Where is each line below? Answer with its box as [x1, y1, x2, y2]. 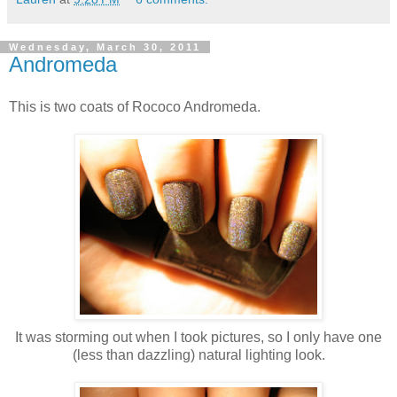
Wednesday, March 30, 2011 [9, 41, 201, 52]
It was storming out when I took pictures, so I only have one [15, 329, 382, 345]
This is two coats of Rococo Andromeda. [9, 98, 261, 114]
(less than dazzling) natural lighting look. [72, 346, 325, 362]
